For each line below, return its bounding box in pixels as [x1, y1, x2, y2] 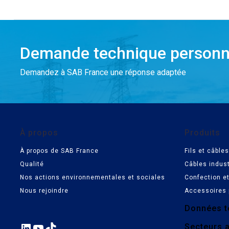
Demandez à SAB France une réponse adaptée [19, 67, 186, 78]
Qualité [19, 161, 44, 168]
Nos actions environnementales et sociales [19, 174, 165, 181]
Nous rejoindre [19, 187, 68, 195]
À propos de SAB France [19, 147, 99, 155]
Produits [185, 128, 221, 138]
